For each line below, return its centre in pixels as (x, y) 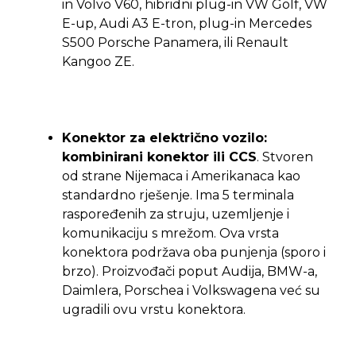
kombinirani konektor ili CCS (159, 157)
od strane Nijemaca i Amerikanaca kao (181, 176)
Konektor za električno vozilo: (164, 137)
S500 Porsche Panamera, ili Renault (175, 42)
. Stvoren (285, 157)
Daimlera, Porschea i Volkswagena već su (191, 290)
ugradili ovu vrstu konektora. (154, 309)
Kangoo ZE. (98, 61)
